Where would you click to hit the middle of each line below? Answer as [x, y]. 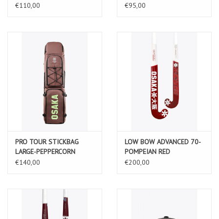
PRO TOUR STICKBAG [47, 142]
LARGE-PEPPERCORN [45, 152]
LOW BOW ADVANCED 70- [163, 142]
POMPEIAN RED [147, 152]
